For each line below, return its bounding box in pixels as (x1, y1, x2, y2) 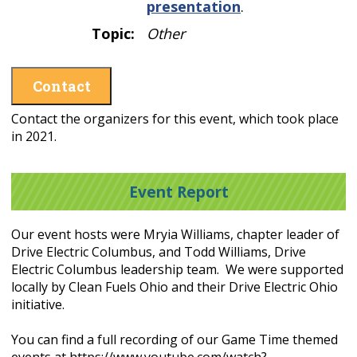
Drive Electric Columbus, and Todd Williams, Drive (11, 243, 306, 261)
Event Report (128, 180, 229, 202)
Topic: (92, 23, 135, 43)
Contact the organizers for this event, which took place (11, 109, 339, 127)
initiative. (11, 296, 68, 314)
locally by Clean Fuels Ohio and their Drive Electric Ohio (11, 278, 338, 296)
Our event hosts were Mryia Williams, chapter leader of (11, 226, 339, 244)
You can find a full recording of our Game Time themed (11, 331, 338, 349)
